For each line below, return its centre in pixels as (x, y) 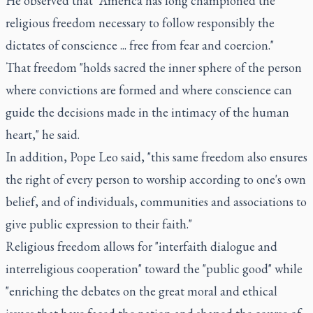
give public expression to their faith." (99, 224)
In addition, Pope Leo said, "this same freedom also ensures (156, 156)
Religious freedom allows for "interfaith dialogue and (141, 246)
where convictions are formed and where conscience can (149, 89)
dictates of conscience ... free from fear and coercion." (140, 45)
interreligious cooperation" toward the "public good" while (154, 268)
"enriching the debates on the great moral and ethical (141, 291)
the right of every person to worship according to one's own (156, 179)
